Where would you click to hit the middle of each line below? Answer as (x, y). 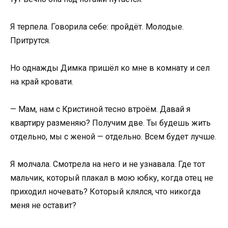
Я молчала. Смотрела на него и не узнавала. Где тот (108, 164)
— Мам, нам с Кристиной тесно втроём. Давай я (100, 109)
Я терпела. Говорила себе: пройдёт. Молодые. (97, 26)
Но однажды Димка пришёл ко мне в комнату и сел (110, 68)
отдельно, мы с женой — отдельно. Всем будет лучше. (113, 137)
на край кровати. (42, 82)
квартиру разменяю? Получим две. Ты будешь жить (110, 123)
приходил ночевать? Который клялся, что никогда (105, 192)
